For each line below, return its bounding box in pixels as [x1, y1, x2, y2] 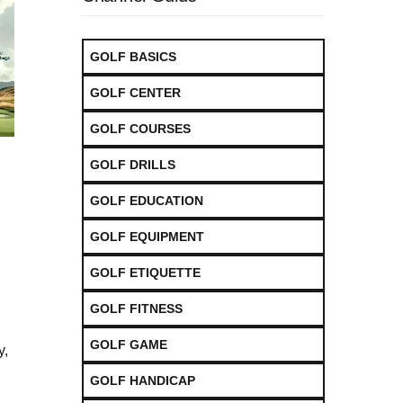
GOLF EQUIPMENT [90, 228, 204, 244]
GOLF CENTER [90, 85, 181, 100]
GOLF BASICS [90, 49, 176, 64]
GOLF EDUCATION [90, 193, 203, 208]
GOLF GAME [90, 336, 167, 352]
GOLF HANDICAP [90, 372, 195, 388]
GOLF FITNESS [90, 300, 183, 316]
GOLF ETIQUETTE [90, 264, 201, 280]
